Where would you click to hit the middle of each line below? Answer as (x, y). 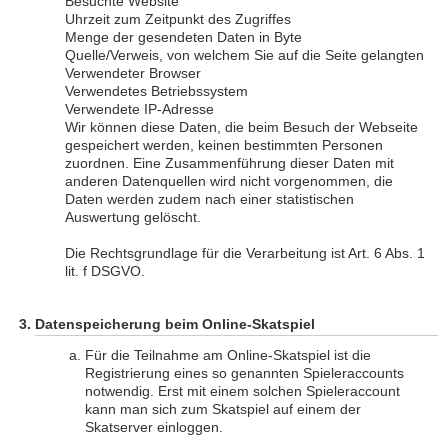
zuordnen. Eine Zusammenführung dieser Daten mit (229, 163)
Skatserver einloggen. (154, 427)
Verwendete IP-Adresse (139, 109)
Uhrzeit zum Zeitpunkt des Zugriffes (178, 19)
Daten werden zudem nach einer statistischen (209, 199)
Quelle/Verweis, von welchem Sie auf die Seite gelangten (244, 55)
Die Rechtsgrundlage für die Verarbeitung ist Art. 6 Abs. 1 (245, 253)
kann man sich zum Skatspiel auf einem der (223, 409)
